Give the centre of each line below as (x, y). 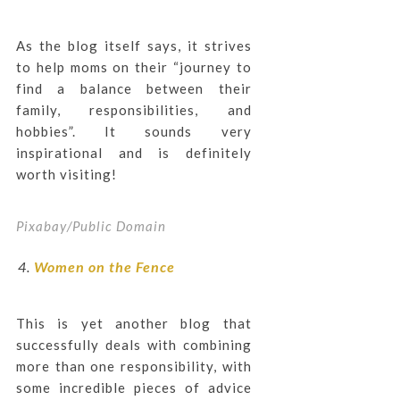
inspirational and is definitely (133, 153)
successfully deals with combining (133, 345)
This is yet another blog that (133, 323)
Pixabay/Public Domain (91, 226)
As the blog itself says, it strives (133, 46)
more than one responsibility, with (133, 366)
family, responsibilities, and (133, 110)
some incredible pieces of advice (133, 387)
